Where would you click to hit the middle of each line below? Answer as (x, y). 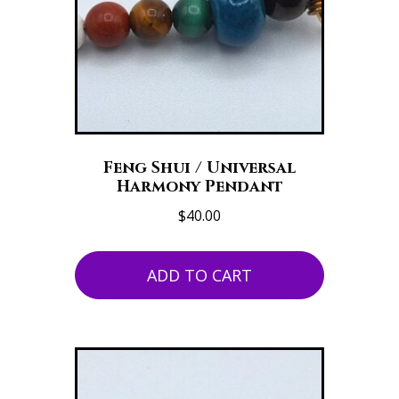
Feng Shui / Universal (199, 167)
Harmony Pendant (199, 186)
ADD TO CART (199, 275)
